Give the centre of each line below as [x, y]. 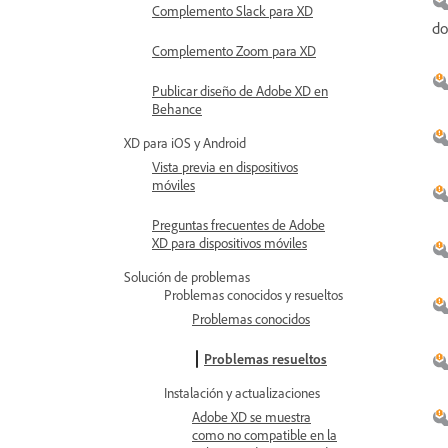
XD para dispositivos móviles [229, 242]
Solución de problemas [187, 276]
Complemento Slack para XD [232, 10]
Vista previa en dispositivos [225, 166]
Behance [177, 108]
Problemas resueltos [265, 358]
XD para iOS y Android [185, 142]
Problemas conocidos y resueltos [253, 294]
